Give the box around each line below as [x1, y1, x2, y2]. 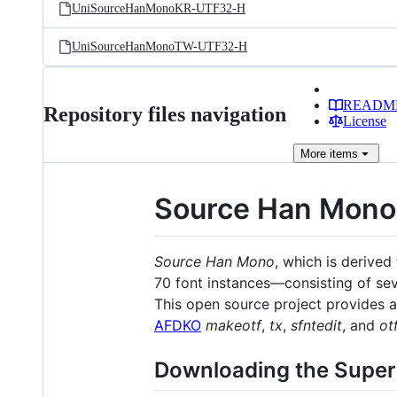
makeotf [206, 315, 261, 334]
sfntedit [291, 315, 342, 334]
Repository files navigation [43, 103, 286, 126]
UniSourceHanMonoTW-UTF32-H [72, 40, 247, 53]
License [343, 113, 386, 128]
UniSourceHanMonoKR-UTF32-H [72, 2, 245, 15]
